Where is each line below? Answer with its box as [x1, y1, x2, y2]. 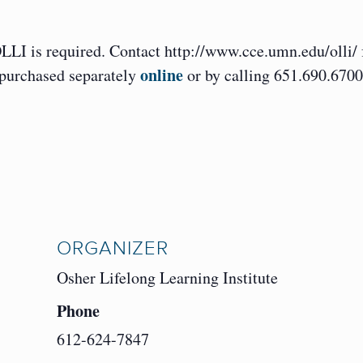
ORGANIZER [57, 237, 169, 261]
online [140, 63, 183, 88]
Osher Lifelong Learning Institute [57, 267, 279, 289]
